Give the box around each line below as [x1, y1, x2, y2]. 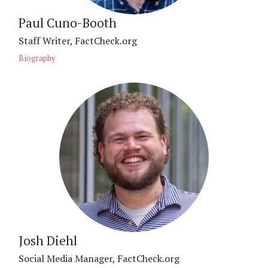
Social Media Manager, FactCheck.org [19, 252, 179, 265]
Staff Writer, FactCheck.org [19, 34, 137, 47]
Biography [19, 53, 55, 63]
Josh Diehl [19, 232, 77, 249]
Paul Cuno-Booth [19, 14, 117, 31]
